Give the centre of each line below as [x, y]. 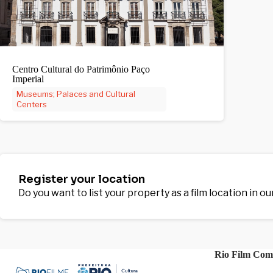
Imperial [28, 79]
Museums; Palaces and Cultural [76, 94]
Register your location [82, 179]
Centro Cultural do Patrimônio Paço [81, 69]
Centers [32, 104]
